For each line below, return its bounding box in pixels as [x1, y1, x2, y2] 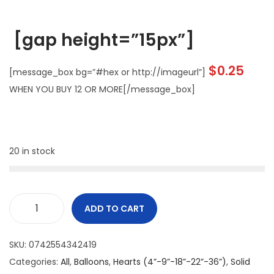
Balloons [74, 255, 109, 268]
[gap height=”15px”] [9, 28, 194, 52]
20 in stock [9, 144, 55, 157]
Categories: [9, 255, 61, 268]
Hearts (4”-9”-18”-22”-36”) [113, 255, 226, 268]
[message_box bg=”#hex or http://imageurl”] [9, 65, 206, 78]
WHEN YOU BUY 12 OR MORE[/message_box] [9, 83, 195, 95]
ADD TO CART [84, 202, 144, 215]
